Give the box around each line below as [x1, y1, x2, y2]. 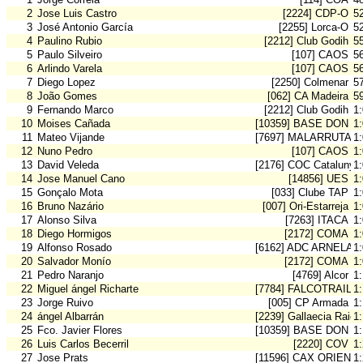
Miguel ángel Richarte [37, 283, 139, 296]
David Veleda [37, 159, 99, 172]
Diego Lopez [37, 76, 96, 89]
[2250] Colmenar [271, 76, 348, 89]
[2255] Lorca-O [279, 21, 348, 34]
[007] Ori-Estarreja [263, 200, 348, 213]
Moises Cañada [37, 117, 110, 130]
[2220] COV [293, 338, 348, 351]
